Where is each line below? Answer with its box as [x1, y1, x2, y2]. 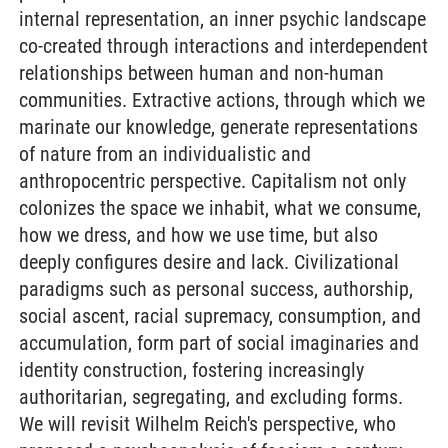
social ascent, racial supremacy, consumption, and [19, 304, 421, 328]
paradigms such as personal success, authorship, [19, 277, 413, 301]
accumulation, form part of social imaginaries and [19, 331, 419, 355]
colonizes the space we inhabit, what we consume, [19, 196, 421, 220]
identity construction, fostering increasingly [19, 358, 364, 382]
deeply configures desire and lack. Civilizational [19, 250, 399, 274]
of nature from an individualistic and [19, 142, 311, 166]
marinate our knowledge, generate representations [19, 115, 418, 139]
